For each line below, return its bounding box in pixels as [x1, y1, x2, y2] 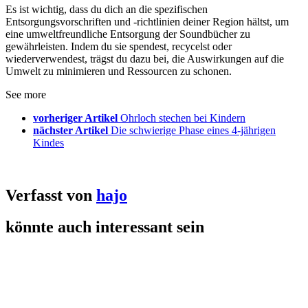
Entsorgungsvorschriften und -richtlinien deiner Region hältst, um [5, 15, 289, 27]
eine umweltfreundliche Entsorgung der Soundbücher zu [5, 27, 250, 40]
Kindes [33, 136, 64, 148]
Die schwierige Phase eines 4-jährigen [111, 124, 276, 136]
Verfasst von [5, 186, 96, 204]
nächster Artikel [33, 124, 108, 136]
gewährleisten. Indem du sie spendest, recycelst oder [5, 40, 232, 52]
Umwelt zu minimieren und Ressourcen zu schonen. [5, 65, 232, 77]
